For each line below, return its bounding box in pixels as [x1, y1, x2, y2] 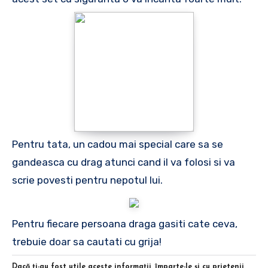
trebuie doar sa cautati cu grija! [12, 236, 162, 248]
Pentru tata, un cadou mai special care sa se [12, 138, 223, 150]
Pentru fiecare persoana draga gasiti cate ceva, [12, 218, 237, 230]
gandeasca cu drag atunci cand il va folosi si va [12, 156, 235, 168]
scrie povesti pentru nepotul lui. [12, 174, 163, 186]
